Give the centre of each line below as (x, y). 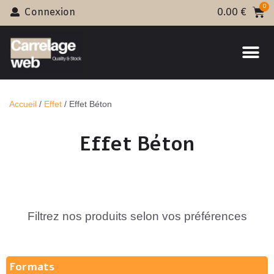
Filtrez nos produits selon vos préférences (137, 217)
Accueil (23, 104)
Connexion (49, 13)
